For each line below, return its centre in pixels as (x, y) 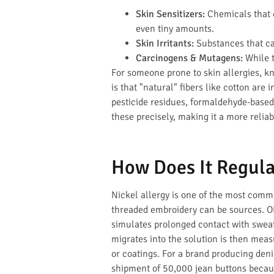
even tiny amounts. (175, 29)
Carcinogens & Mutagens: (189, 58)
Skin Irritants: (165, 44)
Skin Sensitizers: (170, 14)
